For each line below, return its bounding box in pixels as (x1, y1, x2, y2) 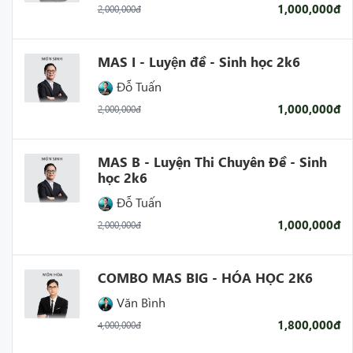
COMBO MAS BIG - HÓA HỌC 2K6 (97, 268, 313, 287)
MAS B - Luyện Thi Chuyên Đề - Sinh (97, 152, 327, 171)
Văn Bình (113, 293, 165, 310)
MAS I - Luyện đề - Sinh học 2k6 (97, 52, 300, 71)
